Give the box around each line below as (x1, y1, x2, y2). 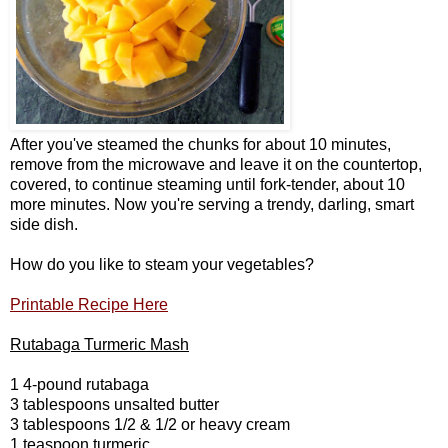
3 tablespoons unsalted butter (10, 395, 219, 413)
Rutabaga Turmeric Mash (10, 335, 189, 353)
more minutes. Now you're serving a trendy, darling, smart (10, 195, 414, 213)
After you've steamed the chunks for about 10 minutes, (10, 135, 391, 153)
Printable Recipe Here (10, 295, 168, 313)
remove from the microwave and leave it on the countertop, (10, 155, 422, 173)
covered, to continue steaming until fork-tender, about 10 (10, 175, 405, 193)
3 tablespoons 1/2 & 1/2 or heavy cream (10, 415, 290, 433)
